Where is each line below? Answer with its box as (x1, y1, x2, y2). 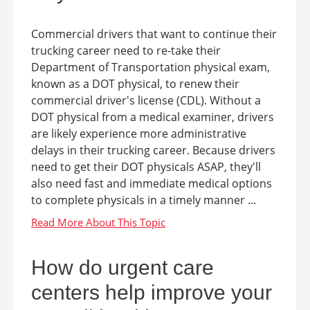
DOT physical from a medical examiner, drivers (31, 109, 274, 125)
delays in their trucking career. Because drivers (31, 143, 275, 158)
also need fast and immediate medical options (31, 176, 272, 191)
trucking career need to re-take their (31, 43, 221, 58)
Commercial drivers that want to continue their (31, 26, 277, 42)
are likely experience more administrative (31, 126, 246, 141)
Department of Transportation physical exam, (31, 60, 270, 75)
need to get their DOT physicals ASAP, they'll (31, 159, 261, 174)
